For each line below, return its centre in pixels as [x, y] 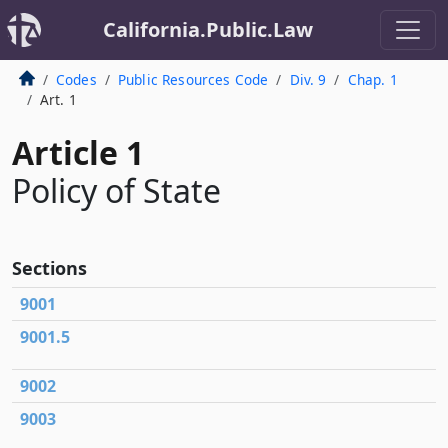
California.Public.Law [208, 29]
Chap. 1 [372, 79]
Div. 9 [308, 79]
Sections [49, 268]
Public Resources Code [193, 79]
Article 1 [78, 152]
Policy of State [116, 190]
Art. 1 [58, 99]
